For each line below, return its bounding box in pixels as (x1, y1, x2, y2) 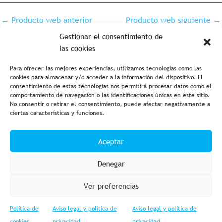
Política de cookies (144, 127, 198, 136)
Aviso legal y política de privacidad (24, 127, 124, 136)
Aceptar (98, 136, 124, 146)
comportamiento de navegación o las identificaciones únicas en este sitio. (10, 91, 210, 100)
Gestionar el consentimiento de (59, 31, 163, 41)
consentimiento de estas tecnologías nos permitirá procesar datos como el (10, 82, 212, 91)
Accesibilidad (135, 150, 173, 159)
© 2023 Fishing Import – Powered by (40, 211, 128, 219)
